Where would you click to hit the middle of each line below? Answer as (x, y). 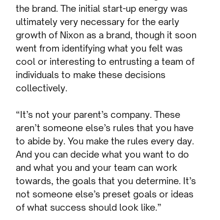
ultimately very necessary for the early (98, 21)
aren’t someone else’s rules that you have (105, 127)
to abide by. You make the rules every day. (105, 141)
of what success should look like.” (89, 207)
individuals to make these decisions (91, 74)
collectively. (42, 88)
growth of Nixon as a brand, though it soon (106, 35)
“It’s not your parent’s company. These (98, 114)
